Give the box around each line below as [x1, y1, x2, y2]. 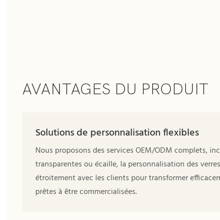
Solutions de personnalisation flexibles [35, 125, 199, 141]
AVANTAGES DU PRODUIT [22, 80, 209, 99]
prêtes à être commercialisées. [35, 185, 137, 198]
